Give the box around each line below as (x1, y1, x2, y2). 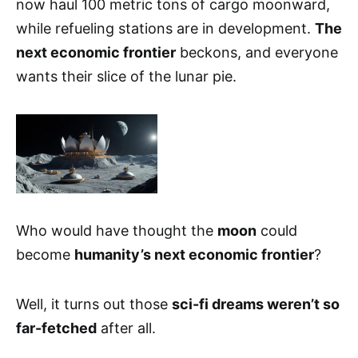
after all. (97, 320, 156, 337)
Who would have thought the (16, 222, 217, 240)
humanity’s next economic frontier (74, 246, 314, 264)
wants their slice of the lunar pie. (16, 67, 237, 85)
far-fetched (16, 320, 97, 337)
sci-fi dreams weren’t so (172, 296, 340, 313)
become (16, 246, 74, 264)
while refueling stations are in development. (16, 19, 315, 37)
